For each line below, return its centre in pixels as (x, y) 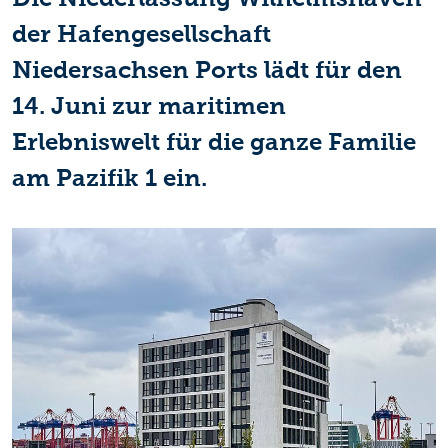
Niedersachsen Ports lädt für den (207, 69)
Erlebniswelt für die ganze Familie (214, 141)
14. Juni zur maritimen (149, 105)
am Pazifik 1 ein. (109, 177)
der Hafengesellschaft (141, 33)
